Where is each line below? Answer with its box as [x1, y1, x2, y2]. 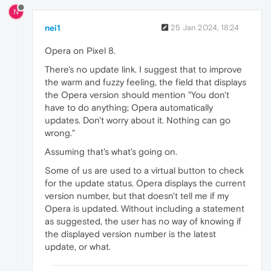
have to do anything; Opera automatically [45, 102, 213, 113]
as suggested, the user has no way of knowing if [45, 215, 241, 226]
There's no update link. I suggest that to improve [45, 64, 242, 74]
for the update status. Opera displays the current [45, 177, 246, 188]
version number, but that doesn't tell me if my [45, 190, 229, 201]
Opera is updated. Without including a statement [45, 203, 244, 214]
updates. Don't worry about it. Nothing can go [45, 114, 230, 125]
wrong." [45, 127, 75, 138]
